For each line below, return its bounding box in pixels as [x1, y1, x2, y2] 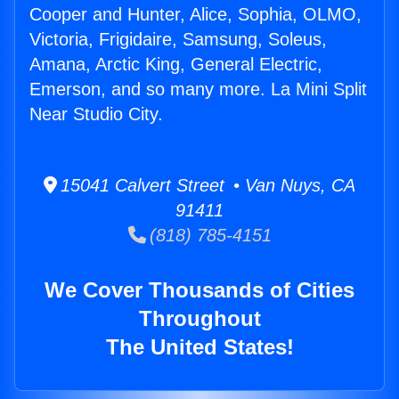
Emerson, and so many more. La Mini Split [29, 79, 367, 100]
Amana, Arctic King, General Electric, [29, 54, 322, 75]
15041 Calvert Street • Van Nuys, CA [57, 175, 355, 196]
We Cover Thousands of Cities [45, 278, 354, 303]
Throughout [138, 306, 261, 331]
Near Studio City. [29, 104, 163, 125]
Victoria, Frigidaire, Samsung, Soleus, [29, 29, 327, 50]
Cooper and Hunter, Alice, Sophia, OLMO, [29, 4, 362, 25]
